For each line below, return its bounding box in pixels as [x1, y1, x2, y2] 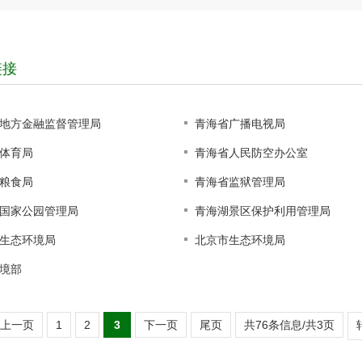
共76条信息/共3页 [244, 318, 335, 332]
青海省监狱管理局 [194, 175, 285, 188]
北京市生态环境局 [194, 234, 285, 246]
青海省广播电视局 [194, 117, 285, 130]
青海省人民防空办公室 [194, 146, 308, 159]
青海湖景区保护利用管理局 [194, 204, 330, 217]
